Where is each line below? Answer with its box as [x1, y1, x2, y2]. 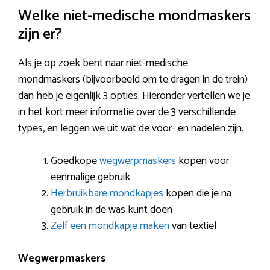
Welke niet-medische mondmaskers [18, 4, 251, 30]
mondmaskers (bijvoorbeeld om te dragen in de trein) [18, 71, 248, 89]
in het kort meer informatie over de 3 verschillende [18, 103, 236, 122]
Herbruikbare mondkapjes [51, 184, 163, 203]
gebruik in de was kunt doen [51, 201, 172, 219]
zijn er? [18, 22, 62, 48]
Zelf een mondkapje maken [51, 217, 169, 236]
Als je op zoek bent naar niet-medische [18, 54, 188, 73]
